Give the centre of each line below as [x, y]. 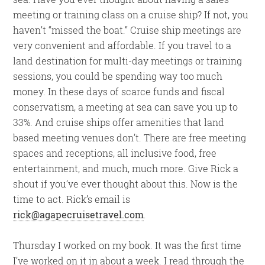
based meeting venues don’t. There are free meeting [130, 138]
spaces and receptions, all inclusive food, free [115, 153]
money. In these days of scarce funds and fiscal [119, 91]
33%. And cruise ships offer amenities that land [119, 122]
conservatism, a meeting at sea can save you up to [126, 107]
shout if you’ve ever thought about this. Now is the [126, 184]
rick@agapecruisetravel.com [79, 214]
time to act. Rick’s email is [72, 199]
